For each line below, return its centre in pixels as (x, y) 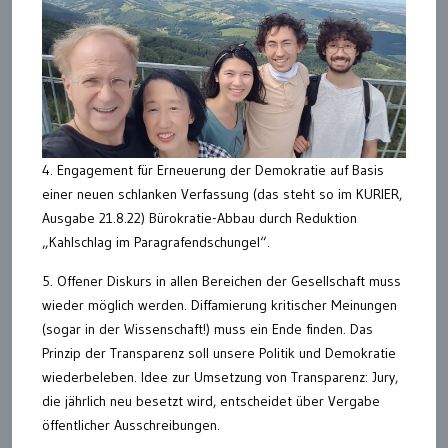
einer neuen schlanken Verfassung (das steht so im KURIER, (222, 193)
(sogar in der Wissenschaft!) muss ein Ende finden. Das (207, 328)
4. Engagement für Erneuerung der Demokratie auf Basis (213, 169)
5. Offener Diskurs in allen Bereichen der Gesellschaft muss (221, 280)
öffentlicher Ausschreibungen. (131, 424)
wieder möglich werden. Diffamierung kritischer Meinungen (219, 304)
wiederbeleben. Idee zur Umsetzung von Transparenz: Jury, (220, 376)
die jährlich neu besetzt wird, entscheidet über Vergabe (211, 400)
